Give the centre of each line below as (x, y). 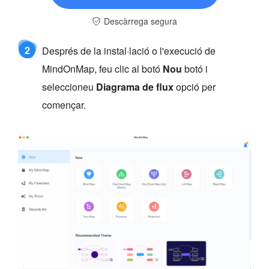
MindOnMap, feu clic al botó (102, 68)
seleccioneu (69, 86)
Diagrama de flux (135, 86)
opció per (195, 86)
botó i (195, 68)
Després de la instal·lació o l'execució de (129, 50)
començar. (64, 104)
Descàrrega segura (141, 21)
